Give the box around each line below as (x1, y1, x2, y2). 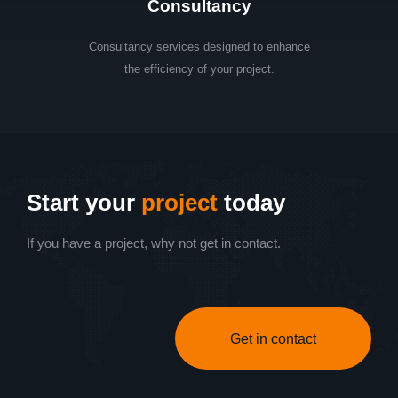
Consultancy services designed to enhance (88, 40, 310, 54)
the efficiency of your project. (123, 62, 275, 76)
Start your (27, 189, 141, 217)
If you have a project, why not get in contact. (27, 235, 281, 251)
